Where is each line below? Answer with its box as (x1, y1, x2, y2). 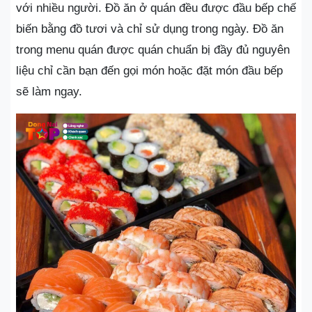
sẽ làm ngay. (16, 84, 82, 98)
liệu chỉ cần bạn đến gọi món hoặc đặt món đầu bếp (16, 63, 283, 77)
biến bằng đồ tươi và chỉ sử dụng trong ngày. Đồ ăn (16, 22, 283, 36)
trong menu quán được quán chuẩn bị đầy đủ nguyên (16, 42, 290, 56)
